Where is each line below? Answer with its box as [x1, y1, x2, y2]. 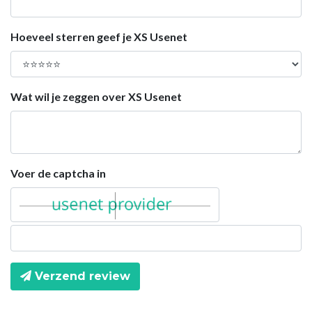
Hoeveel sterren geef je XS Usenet [10, 29, 187, 43]
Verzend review [31, 269, 130, 283]
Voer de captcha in [10, 166, 106, 180]
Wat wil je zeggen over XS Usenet [10, 89, 182, 103]
